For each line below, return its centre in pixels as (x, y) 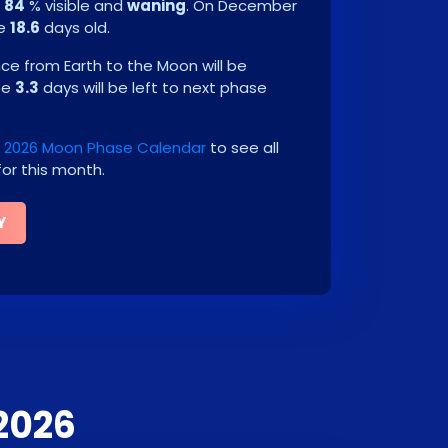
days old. (75, 27)
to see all (242, 147)
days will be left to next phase (153, 87)
